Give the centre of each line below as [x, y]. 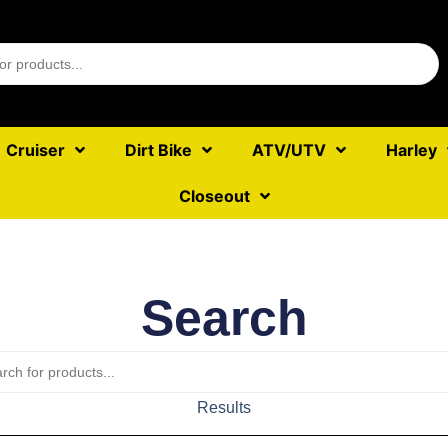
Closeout [214, 196]
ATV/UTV [288, 150]
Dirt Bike [158, 150]
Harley [411, 150]
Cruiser [35, 150]
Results [224, 407]
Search [224, 317]
